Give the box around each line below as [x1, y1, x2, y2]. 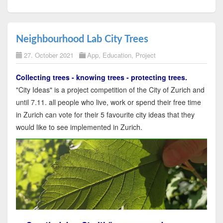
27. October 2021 [23, 50, 74, 60]
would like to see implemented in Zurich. [15, 121, 142, 132]
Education [102, 50, 131, 60]
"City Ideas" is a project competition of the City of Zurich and [15, 84, 205, 95]
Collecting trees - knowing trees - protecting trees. [15, 72, 187, 82]
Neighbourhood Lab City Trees [15, 34, 148, 44]
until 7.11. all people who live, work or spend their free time [15, 97, 201, 107]
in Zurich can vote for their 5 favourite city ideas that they [15, 109, 195, 119]
